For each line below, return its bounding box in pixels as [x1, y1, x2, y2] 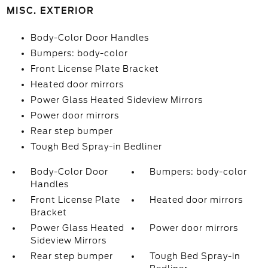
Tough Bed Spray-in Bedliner [30, 142, 162, 151]
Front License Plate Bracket [30, 64, 159, 74]
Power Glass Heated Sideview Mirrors [30, 95, 203, 105]
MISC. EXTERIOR [6, 6, 94, 16]
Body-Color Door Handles [30, 33, 149, 42]
